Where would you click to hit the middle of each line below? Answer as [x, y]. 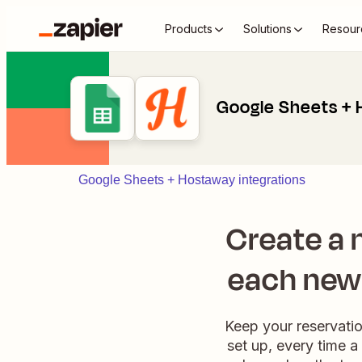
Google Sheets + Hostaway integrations [192, 180]
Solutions [267, 29]
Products [189, 29]
